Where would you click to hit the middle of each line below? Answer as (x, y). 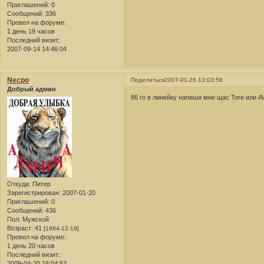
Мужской (35, 219)
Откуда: (19, 184)
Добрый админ (32, 89)
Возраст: (20, 228)
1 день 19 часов (31, 32)
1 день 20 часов (31, 245)
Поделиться (148, 80)
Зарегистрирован (33, 192)
